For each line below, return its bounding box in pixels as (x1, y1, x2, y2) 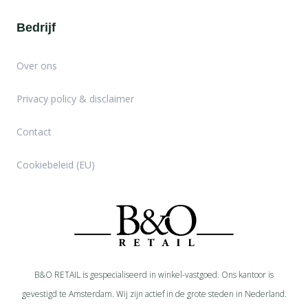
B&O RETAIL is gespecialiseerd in (34, 269, 158, 281)
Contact (16, 125, 52, 139)
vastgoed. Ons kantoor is (185, 269, 274, 281)
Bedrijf (16, 21, 56, 35)
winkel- (158, 269, 185, 281)
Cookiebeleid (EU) (16, 158, 95, 172)
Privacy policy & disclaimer (16, 92, 134, 106)
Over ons (16, 59, 57, 73)
